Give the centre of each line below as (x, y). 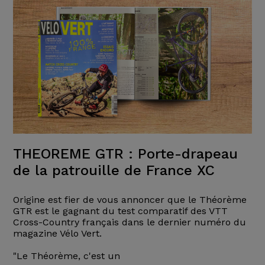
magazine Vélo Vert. (57, 233)
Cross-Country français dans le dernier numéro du (129, 222)
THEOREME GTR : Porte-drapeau (125, 153)
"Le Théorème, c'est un (66, 256)
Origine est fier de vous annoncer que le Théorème (130, 199)
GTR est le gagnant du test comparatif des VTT (120, 211)
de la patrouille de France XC (114, 170)
